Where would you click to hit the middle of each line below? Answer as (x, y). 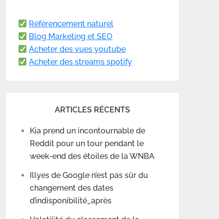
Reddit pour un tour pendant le (87, 144)
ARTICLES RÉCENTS (92, 110)
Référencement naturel (71, 24)
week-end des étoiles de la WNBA (92, 156)
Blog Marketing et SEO (71, 37)
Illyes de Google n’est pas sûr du (89, 175)
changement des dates (72, 188)
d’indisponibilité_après (71, 201)
